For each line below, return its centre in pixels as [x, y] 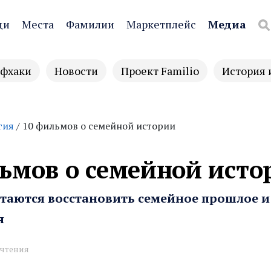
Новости [76, 71]
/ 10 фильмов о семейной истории [95, 126]
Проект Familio [160, 71]
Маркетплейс [161, 24]
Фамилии [90, 24]
